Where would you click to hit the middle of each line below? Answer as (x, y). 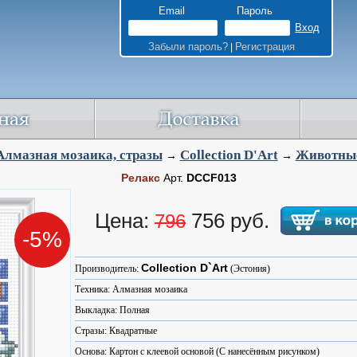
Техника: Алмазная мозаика (131, 289)
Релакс (140, 178)
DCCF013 (211, 178)
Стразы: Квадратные (116, 331)
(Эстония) (249, 269)
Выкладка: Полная (112, 310)
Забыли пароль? (188, 47)
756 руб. (233, 221)
